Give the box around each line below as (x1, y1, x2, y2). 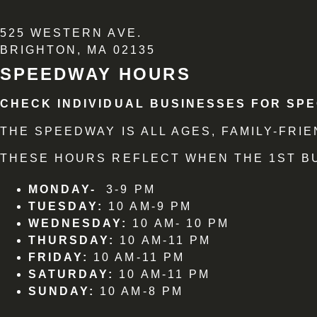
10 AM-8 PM (95, 285, 183, 298)
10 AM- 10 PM (127, 217, 229, 230)
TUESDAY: (28, 200, 109, 213)
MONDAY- (28, 183, 102, 196)
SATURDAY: (28, 268, 115, 281)
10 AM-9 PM (108, 200, 192, 213)
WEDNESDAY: (28, 217, 128, 230)
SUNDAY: (28, 285, 96, 298)
